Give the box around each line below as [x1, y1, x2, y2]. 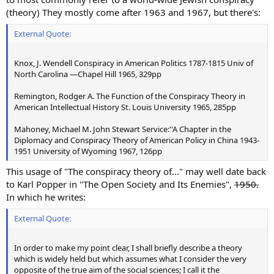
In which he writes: [6, 191, 86, 204]
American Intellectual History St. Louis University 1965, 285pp [14, 101, 236, 113]
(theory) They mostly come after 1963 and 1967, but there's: [6, 6, 261, 19]
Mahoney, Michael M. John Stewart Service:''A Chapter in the [14, 123, 231, 135]
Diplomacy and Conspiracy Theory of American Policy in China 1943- [14, 134, 259, 146]
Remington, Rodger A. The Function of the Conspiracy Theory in [14, 90, 245, 102]
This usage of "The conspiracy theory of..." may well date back [6, 165, 266, 178]
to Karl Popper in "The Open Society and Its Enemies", [6, 178, 234, 191]
